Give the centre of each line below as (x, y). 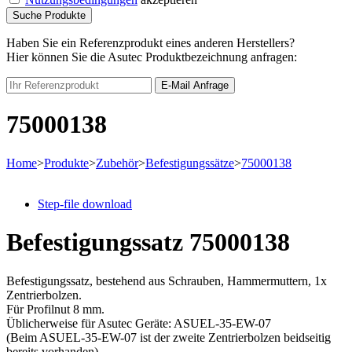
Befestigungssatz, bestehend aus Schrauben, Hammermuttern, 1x (167, 280)
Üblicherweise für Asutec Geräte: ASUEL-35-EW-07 (139, 323)
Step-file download (85, 203)
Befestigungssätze (190, 163)
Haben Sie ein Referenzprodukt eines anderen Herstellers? (150, 43)
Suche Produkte (49, 16)
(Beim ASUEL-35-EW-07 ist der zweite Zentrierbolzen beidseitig (169, 337)
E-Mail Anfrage (195, 86)
